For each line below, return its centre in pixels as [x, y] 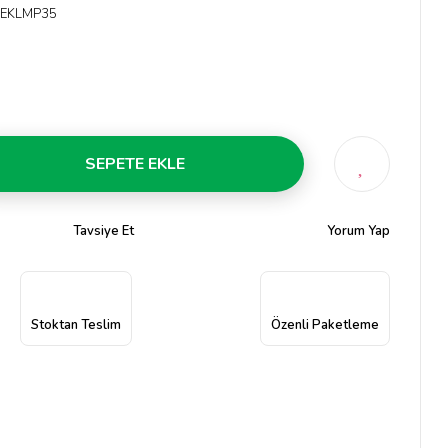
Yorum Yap [358, 231]
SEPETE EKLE [134, 164]
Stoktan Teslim [75, 325]
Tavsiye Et [103, 231]
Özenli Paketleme [325, 325]
